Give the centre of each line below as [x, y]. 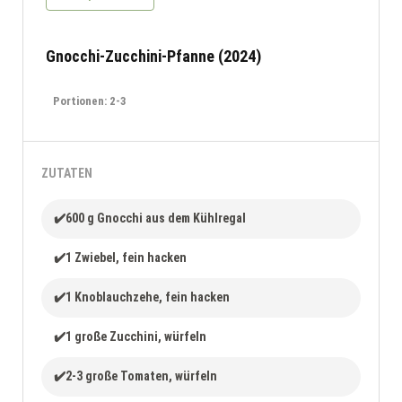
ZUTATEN [67, 173]
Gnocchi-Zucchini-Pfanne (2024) [153, 56]
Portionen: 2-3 [90, 100]
